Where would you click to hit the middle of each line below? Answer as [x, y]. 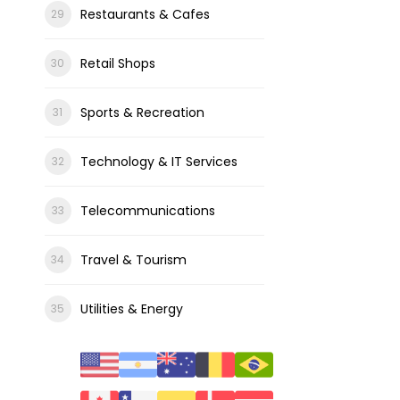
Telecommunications [147, 211]
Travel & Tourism [133, 260]
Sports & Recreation [142, 112]
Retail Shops [117, 63]
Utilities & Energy [131, 309]
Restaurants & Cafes [145, 14]
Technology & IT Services [158, 162]
